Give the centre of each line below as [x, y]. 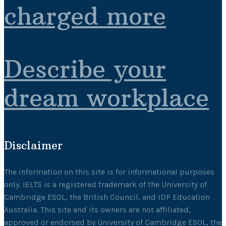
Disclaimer [33, 146]
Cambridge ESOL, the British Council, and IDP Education [107, 197]
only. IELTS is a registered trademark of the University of [105, 185]
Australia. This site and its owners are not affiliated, [97, 210]
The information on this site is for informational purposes [109, 172]
